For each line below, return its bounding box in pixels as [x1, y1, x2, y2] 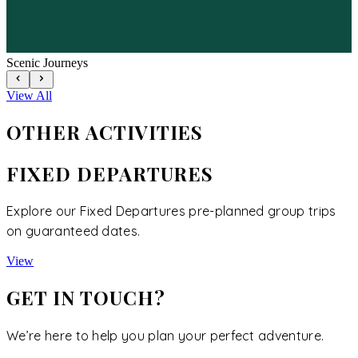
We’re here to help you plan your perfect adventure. [6, 328, 324, 344]
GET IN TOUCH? [6, 284, 165, 311]
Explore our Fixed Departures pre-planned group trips [6, 203, 336, 220]
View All [6, 88, 52, 102]
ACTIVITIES [85, 118, 204, 145]
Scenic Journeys [6, 56, 88, 70]
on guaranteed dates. [6, 223, 141, 240]
